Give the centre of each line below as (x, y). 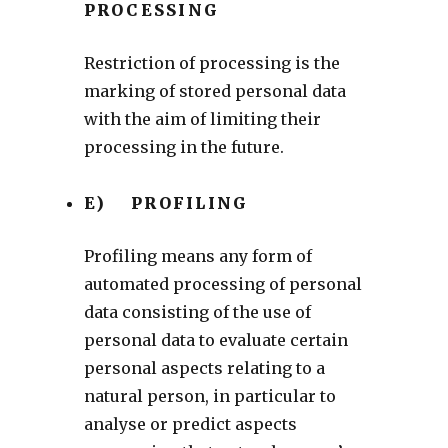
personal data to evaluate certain (215, 339)
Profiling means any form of (197, 255)
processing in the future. (183, 146)
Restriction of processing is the (211, 62)
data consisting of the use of (197, 311)
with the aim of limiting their (202, 118)
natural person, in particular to (209, 395)
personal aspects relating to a (204, 367)
